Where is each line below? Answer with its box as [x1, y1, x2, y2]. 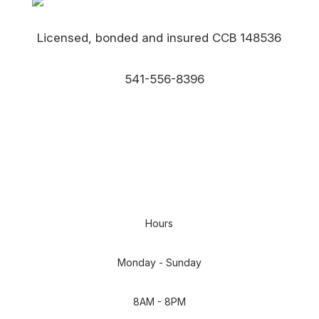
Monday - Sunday [117, 256, 202, 268]
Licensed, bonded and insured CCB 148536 [37, 31, 282, 45]
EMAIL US [47, 124, 105, 135]
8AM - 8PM [132, 296, 186, 308]
